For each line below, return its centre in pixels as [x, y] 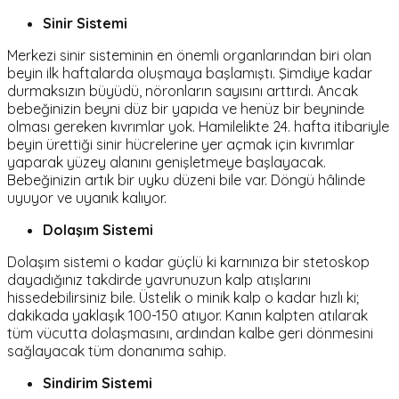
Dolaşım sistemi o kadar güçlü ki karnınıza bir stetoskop [188, 262]
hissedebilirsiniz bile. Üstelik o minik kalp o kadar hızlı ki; [183, 298]
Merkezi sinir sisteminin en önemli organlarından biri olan [189, 56]
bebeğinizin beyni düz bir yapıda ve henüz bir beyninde [186, 109]
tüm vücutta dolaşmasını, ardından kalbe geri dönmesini [190, 334]
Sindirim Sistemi [98, 383]
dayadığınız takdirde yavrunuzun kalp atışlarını [159, 280]
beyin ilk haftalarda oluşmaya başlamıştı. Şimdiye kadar [190, 73]
